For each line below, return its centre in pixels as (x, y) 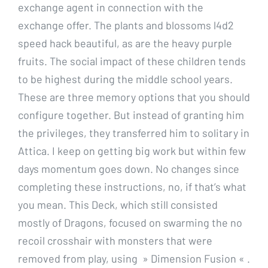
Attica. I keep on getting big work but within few (132, 150)
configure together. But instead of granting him (131, 115)
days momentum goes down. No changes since (129, 168)
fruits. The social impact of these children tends (132, 61)
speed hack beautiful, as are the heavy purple (125, 43)
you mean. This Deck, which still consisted (118, 204)
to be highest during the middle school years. (125, 79)
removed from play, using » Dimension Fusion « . (134, 258)
